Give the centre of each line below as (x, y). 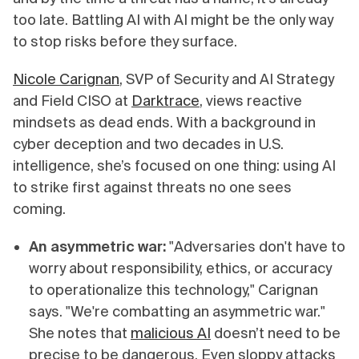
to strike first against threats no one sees (152, 188)
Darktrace (165, 101)
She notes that (80, 333)
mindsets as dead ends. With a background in (164, 123)
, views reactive (251, 101)
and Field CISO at (72, 101)
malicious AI (171, 333)
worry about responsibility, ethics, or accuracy (180, 268)
